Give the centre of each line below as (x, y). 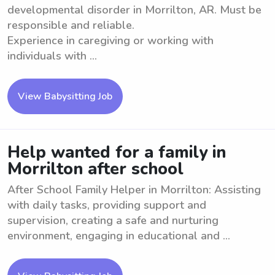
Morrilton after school (95, 169)
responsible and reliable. (71, 25)
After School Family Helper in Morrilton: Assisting (134, 190)
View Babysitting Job (65, 96)
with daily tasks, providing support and (107, 205)
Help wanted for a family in (117, 153)
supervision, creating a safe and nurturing (113, 220)
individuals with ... (52, 56)
